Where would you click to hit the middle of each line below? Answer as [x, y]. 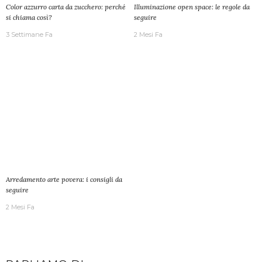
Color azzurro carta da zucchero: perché [66, 7]
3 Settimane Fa [29, 35]
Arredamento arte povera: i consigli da [64, 180]
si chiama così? [29, 18]
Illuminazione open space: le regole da [192, 7]
